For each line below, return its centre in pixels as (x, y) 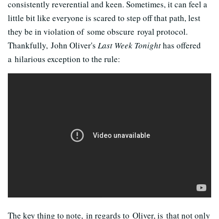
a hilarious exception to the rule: (64, 59)
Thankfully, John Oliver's (53, 45)
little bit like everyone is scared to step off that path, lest (104, 18)
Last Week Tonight (129, 45)
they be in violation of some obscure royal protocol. (98, 31)
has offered (181, 45)
